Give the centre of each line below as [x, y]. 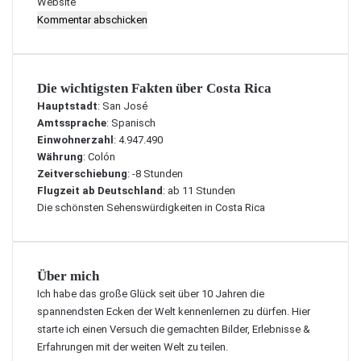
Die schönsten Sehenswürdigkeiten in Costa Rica [151, 207]
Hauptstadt [67, 106]
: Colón [99, 157]
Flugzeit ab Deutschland [100, 191]
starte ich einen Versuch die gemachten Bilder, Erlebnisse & [174, 329]
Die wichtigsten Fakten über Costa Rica [154, 88]
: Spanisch [131, 123]
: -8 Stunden [155, 174]
